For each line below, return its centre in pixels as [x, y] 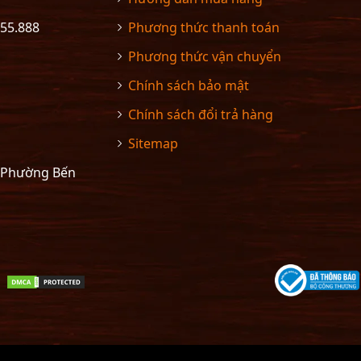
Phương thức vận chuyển [205, 57]
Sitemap [153, 144]
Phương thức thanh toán [204, 28]
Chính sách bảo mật [189, 86]
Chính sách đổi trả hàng [201, 115]
